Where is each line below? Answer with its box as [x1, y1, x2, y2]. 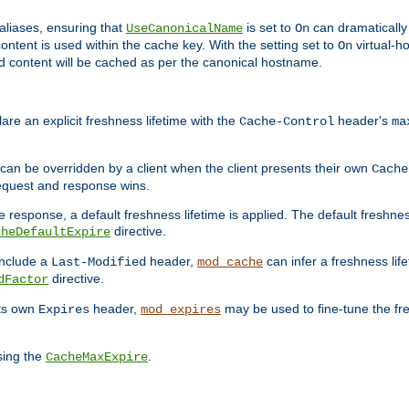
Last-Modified [51, 254, 146, 269]
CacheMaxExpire [46, 349, 148, 364]
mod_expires [141, 301, 221, 317]
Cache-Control [239, 113, 334, 129]
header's [334, 112, 392, 128]
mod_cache [197, 254, 263, 269]
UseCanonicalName [126, 21, 243, 37]
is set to [243, 20, 295, 36]
